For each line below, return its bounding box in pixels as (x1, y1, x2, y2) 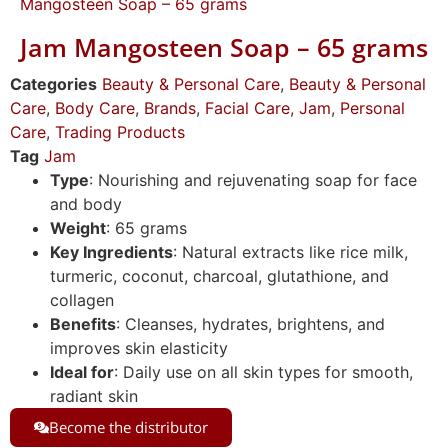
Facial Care (205, 97, 290, 118)
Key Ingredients (50, 241, 173, 262)
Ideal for (50, 361, 114, 382)
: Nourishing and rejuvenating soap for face (89, 169, 417, 190)
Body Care (55, 97, 135, 118)
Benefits (50, 313, 116, 334)
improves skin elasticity (50, 337, 228, 358)
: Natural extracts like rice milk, (173, 241, 408, 262)
